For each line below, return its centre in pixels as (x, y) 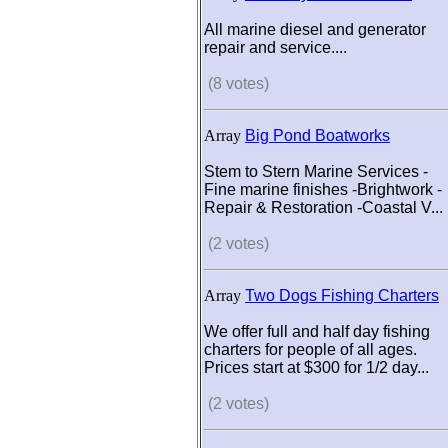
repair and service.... (275, 47)
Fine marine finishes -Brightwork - (323, 189)
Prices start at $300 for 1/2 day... (316, 367)
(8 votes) (240, 83)
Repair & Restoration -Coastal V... (323, 207)
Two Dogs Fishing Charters (342, 295)
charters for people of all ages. (310, 349)
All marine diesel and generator (315, 29)
